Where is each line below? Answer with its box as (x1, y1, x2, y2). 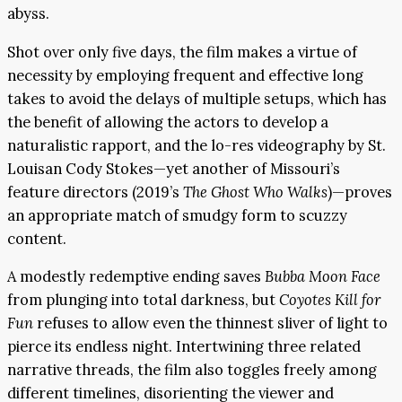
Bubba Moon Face (265, 267, 380, 287)
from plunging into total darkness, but (7, 290, 279, 310)
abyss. (7, 4, 49, 24)
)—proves (328, 181, 392, 202)
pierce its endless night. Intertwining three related (7, 336, 361, 357)
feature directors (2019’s (7, 181, 183, 202)
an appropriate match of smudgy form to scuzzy (7, 205, 347, 225)
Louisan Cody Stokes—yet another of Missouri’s (7, 158, 340, 179)
